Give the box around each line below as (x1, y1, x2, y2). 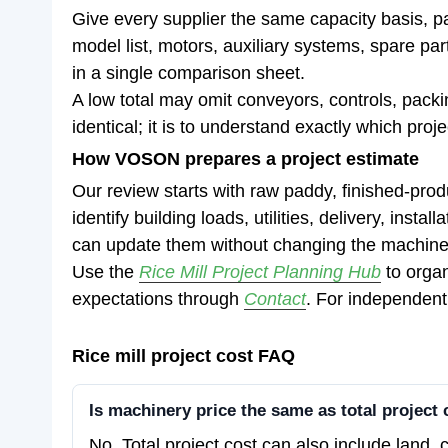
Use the (72, 262, 139, 282)
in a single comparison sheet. (72, 63, 305, 83)
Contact (244, 289, 306, 309)
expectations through (72, 289, 244, 309)
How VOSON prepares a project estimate (72, 149, 419, 169)
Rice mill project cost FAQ (72, 346, 295, 366)
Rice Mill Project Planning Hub (139, 262, 381, 282)
